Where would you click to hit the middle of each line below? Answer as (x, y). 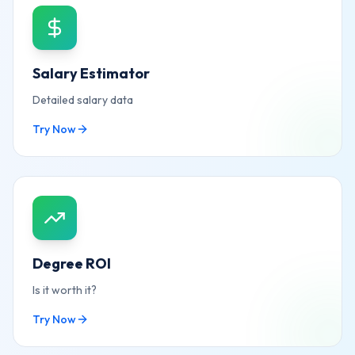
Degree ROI (72, 263)
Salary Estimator (91, 73)
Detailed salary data (83, 100)
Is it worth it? (65, 290)
